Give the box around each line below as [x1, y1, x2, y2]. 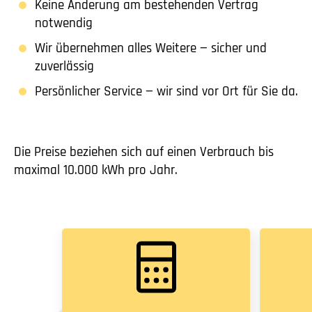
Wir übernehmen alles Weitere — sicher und [35, 40, 267, 57]
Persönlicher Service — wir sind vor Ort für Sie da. [35, 83, 298, 100]
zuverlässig [35, 58, 97, 75]
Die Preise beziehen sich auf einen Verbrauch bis [14, 143, 274, 161]
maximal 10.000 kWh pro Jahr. [14, 162, 178, 179]
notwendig [35, 15, 93, 32]
